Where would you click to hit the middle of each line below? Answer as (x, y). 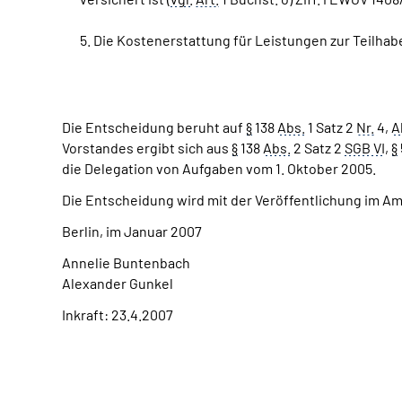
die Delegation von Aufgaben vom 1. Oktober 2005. (220, 168)
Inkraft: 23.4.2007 (118, 315)
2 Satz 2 (318, 148)
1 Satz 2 (331, 127)
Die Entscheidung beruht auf (154, 127)
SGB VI (365, 148)
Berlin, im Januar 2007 (133, 231)
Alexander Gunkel (118, 283)
